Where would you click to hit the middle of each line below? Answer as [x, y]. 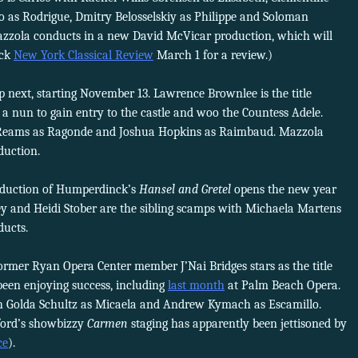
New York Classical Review [84, 56]
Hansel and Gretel [187, 190]
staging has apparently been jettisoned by [239, 324]
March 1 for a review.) [213, 56]
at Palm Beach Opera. [282, 286]
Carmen [109, 324]
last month [196, 286]
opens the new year [285, 190]
